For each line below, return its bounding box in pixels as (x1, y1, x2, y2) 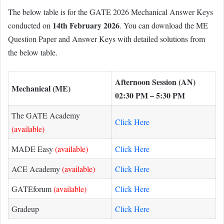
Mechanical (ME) (11, 82, 70, 94)
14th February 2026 (52, 19, 119, 31)
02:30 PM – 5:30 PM (115, 89, 185, 101)
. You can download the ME (119, 19, 208, 30)
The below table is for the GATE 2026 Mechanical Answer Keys (8, 6, 213, 17)
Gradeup (11, 203, 39, 214)
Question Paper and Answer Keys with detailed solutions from (8, 33, 205, 44)
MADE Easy (11, 143, 55, 154)
